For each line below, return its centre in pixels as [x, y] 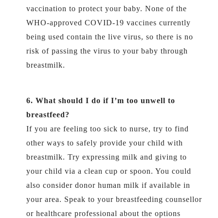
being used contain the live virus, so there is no [110, 37]
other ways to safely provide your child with [105, 143]
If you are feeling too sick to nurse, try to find [108, 129]
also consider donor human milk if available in [108, 185]
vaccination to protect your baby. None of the [107, 9]
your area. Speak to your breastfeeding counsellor [114, 199]
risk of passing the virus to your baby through [107, 51]
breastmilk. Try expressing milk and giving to [107, 157]
